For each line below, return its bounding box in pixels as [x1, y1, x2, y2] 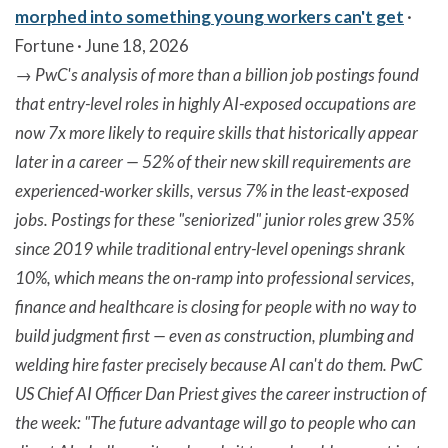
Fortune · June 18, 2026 [15, 34, 189, 56]
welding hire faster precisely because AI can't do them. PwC [15, 353, 422, 375]
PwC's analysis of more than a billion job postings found [35, 63, 419, 85]
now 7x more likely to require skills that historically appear [15, 121, 418, 143]
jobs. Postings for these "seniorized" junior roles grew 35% [15, 208, 414, 230]
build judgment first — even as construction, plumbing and [15, 324, 414, 346]
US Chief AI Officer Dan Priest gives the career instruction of [15, 382, 426, 404]
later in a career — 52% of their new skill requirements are [15, 150, 411, 172]
